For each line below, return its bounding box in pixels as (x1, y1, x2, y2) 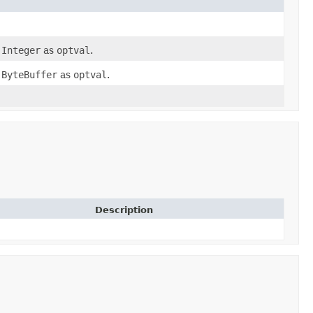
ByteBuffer (1, 69, 57, 81)
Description (95, 205, 153, 216)
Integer (1, 45, 41, 57)
